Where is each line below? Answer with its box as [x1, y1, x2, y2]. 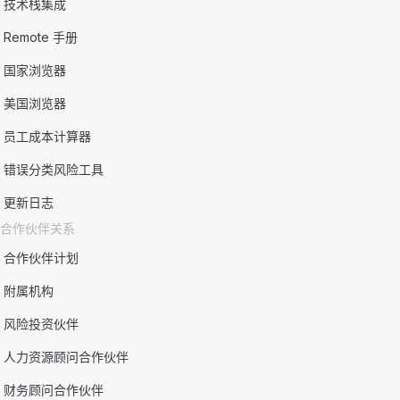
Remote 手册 [4, 29, 79, 45]
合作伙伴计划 [4, 250, 79, 265]
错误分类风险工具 [4, 162, 104, 177]
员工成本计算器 [4, 129, 92, 144]
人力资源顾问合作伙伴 [4, 349, 129, 364]
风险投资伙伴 [4, 316, 79, 331]
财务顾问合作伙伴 [4, 382, 104, 397]
